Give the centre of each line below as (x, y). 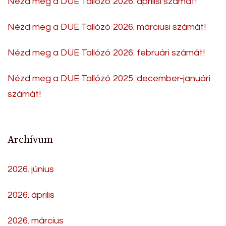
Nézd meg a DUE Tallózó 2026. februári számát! (106, 52)
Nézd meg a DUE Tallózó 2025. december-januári (109, 78)
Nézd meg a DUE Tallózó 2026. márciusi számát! (107, 27)
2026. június (31, 169)
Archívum (30, 140)
